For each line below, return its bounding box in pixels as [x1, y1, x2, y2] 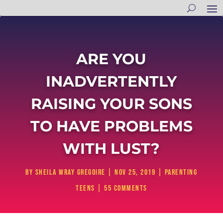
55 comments [104, 184, 147, 193]
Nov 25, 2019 [114, 168, 156, 177]
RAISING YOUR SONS [30, 95, 192, 113]
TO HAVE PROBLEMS [30, 117, 193, 135]
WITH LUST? [63, 139, 160, 158]
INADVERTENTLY [46, 72, 177, 91]
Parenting [164, 168, 198, 177]
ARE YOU [76, 50, 147, 68]
